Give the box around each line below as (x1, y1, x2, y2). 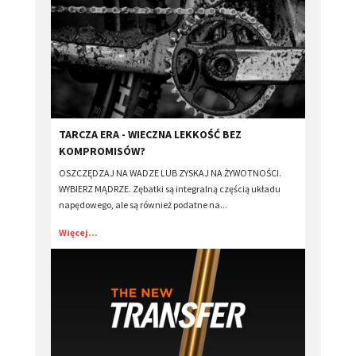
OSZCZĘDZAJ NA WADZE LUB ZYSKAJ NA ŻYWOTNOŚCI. (59, 166, 281, 179)
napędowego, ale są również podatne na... (59, 198, 227, 211)
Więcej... (59, 226, 98, 238)
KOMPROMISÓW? (59, 143, 145, 158)
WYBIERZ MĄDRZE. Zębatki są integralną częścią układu (59, 182, 281, 195)
